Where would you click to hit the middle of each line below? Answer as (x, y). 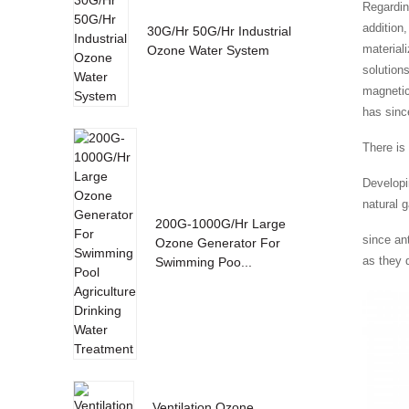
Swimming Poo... (203, 262)
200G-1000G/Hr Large (220, 223)
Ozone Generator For (217, 242)
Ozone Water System (208, 50)
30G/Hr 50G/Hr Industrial (219, 31)
